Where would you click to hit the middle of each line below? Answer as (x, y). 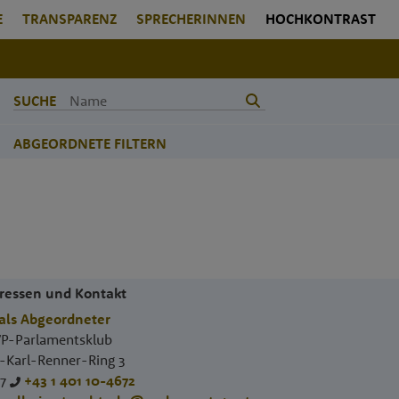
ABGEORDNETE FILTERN (90, 143)
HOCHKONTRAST (321, 19)
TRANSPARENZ (69, 19)
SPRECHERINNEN (191, 19)
